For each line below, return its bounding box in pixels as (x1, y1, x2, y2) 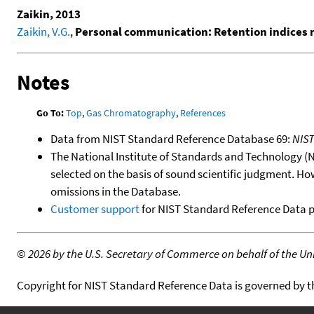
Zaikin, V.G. (17, 23, 70, 39)
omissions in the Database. (50, 183, 181, 199)
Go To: (36, 106, 64, 119)
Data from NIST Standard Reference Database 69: (50, 130, 292, 146)
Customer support (50, 200, 139, 217)
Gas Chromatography (86, 106, 177, 119)
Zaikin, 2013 (17, 6, 81, 22)
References (180, 106, 226, 119)
